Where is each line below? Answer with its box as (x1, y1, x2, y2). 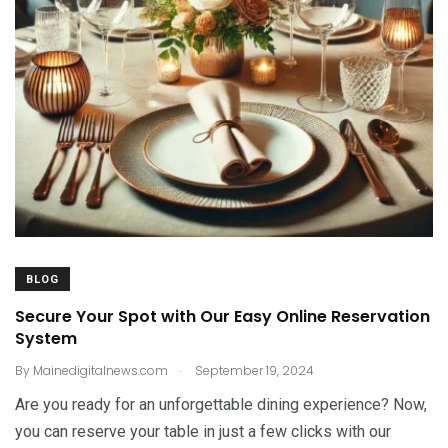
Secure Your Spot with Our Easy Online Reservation (15, 305, 430, 329)
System (15, 327, 77, 351)
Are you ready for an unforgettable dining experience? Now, (15, 395, 427, 415)
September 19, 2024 (192, 362, 314, 380)
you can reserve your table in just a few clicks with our (15, 422, 391, 442)
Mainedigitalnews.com (33, 362, 168, 380)
